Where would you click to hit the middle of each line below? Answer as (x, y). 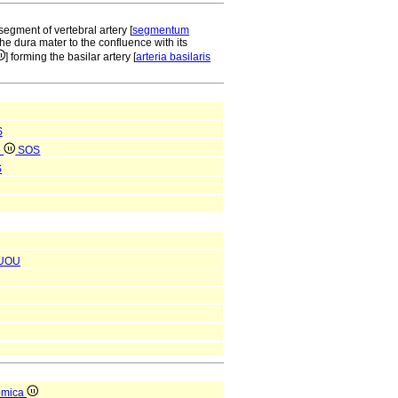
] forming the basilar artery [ (71, 57)
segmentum (161, 30)
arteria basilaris (173, 57)
